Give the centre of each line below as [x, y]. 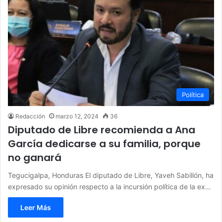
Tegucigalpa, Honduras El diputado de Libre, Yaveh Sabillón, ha [111, 175]
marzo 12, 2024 [77, 116]
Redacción [30, 116]
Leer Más [36, 207]
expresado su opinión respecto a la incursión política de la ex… [110, 186]
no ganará [35, 157]
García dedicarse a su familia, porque [104, 143]
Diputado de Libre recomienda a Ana [102, 130]
